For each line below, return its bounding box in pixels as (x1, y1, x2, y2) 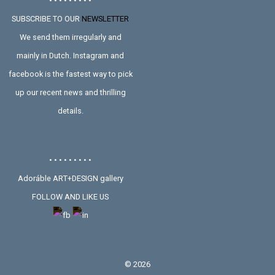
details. (57, 106, 83, 115)
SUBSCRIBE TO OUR (12, 14, 82, 23)
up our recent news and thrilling (15, 87, 126, 97)
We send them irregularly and (19, 32, 122, 42)
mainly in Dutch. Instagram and (17, 50, 124, 60)
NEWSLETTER (82, 14, 129, 23)
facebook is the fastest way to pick (8, 69, 133, 79)
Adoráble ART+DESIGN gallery (17, 173, 123, 183)
